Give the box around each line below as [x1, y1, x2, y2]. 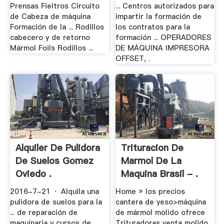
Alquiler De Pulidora [15, 141, 100, 154]
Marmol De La [121, 154, 182, 167]
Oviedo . [15, 167, 51, 180]
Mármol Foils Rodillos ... [9, 42, 93, 53]
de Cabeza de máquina [9, 11, 90, 21]
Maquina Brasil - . [121, 167, 198, 180]
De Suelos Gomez [15, 154, 93, 167]
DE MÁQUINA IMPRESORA [115, 42, 210, 53]
